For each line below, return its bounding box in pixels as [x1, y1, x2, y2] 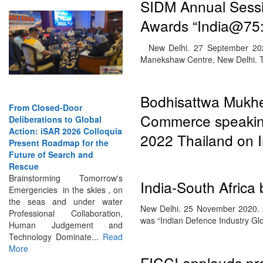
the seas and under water [9, 183, 123, 195]
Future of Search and [9, 136, 93, 149]
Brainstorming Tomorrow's [9, 160, 123, 172]
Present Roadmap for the [9, 124, 109, 137]
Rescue [9, 148, 39, 160]
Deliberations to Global [9, 101, 102, 113]
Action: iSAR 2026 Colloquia [9, 113, 122, 125]
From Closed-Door [9, 89, 82, 102]
